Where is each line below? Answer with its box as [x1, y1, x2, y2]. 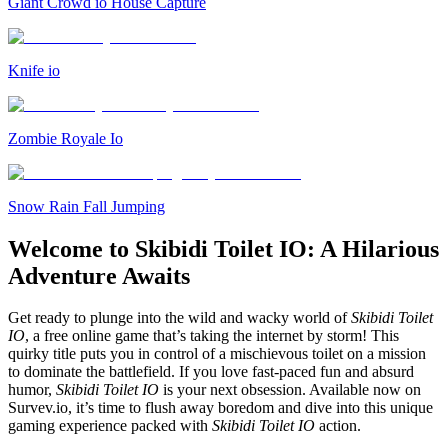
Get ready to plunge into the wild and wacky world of [8, 309, 351, 327]
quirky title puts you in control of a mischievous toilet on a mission [8, 345, 426, 363]
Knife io [8, 61, 60, 79]
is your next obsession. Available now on [159, 381, 421, 399]
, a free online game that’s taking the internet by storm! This [25, 327, 399, 345]
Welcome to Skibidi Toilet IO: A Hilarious [8, 235, 439, 262]
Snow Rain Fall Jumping [8, 197, 165, 215]
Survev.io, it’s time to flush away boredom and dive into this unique [8, 399, 433, 417]
